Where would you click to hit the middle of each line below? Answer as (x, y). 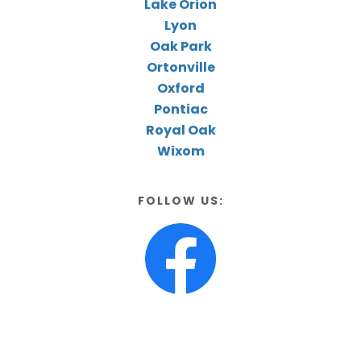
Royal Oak (180, 130)
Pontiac (180, 109)
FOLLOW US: (180, 200)
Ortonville (180, 67)
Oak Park (180, 46)
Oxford (180, 88)
